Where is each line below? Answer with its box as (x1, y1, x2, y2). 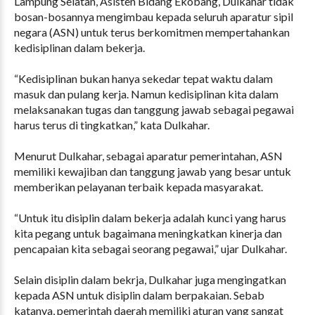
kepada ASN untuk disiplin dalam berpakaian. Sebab (14, 288, 264, 302)
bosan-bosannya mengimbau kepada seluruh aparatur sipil (14, 9, 293, 23)
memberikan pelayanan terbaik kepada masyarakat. (14, 179, 263, 193)
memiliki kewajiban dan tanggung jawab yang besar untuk (14, 164, 291, 178)
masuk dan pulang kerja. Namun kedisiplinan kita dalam (14, 86, 278, 101)
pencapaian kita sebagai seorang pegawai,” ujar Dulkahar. (14, 241, 287, 255)
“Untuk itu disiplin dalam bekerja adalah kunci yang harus (14, 210, 286, 224)
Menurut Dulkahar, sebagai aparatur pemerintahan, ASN (14, 148, 283, 162)
